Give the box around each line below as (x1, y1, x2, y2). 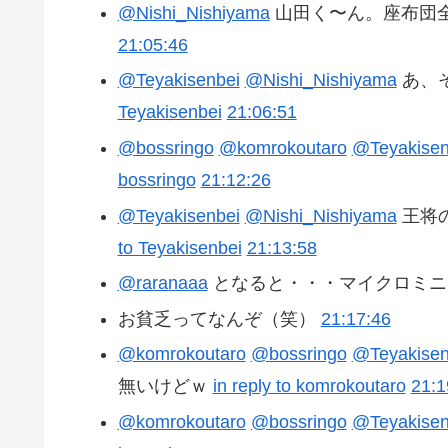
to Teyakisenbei (117, 237, 242, 258)
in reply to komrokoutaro (212, 376, 406, 397)
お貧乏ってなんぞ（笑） (117, 308, 321, 329)
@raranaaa (117, 273, 208, 294)
